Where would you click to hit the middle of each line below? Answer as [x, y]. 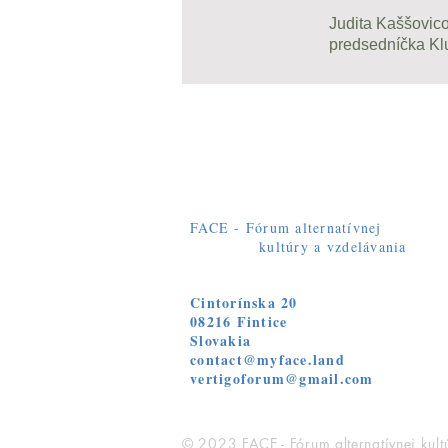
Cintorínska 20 [244, 302]
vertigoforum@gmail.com [282, 378]
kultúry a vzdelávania [298, 246]
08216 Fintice [239, 321]
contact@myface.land [267, 359]
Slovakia [221, 340]
